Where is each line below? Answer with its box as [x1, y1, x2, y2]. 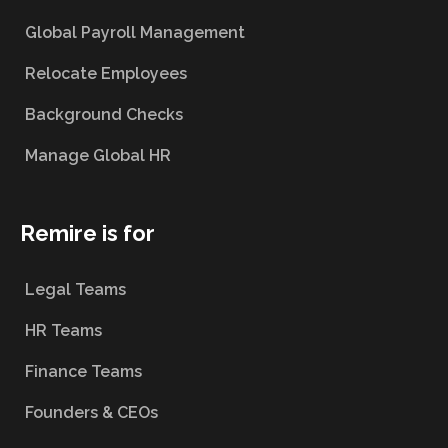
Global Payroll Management [25, 23, 245, 43]
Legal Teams [25, 280, 126, 300]
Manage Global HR [25, 146, 171, 166]
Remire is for [20, 220, 155, 247]
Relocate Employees [25, 64, 187, 84]
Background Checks [25, 105, 183, 125]
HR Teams [25, 321, 102, 341]
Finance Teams [25, 362, 146, 382]
